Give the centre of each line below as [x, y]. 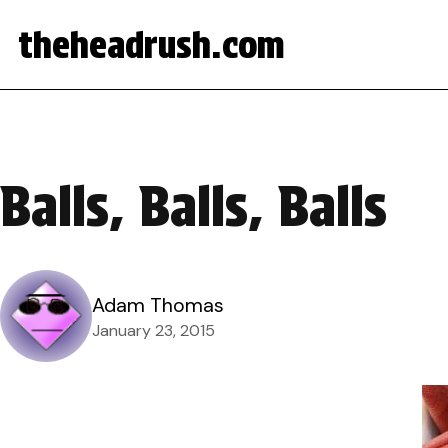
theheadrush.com [151, 44]
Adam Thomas [158, 305]
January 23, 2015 [153, 330]
